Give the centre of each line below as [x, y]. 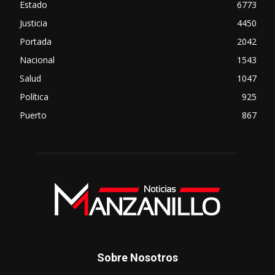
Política [34, 97]
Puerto [33, 115]
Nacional [37, 60]
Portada [36, 42]
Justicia [33, 23]
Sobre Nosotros [137, 258]
